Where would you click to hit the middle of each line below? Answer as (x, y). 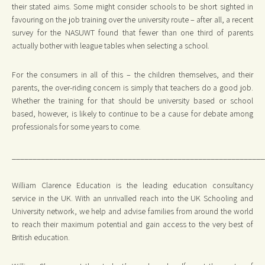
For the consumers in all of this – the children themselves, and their (132, 75)
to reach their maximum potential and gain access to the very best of (132, 224)
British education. (43, 237)
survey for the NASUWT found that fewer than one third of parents (132, 33)
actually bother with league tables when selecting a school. (111, 46)
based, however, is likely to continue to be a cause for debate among (132, 114)
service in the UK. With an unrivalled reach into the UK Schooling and (132, 198)
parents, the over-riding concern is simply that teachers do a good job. (132, 88)
